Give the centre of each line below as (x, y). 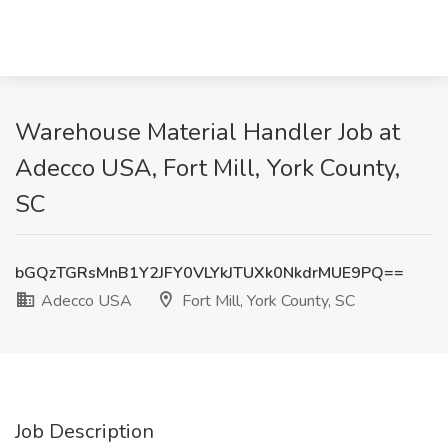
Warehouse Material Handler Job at (207, 132)
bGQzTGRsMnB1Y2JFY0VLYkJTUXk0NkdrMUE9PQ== (209, 273)
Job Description (84, 431)
